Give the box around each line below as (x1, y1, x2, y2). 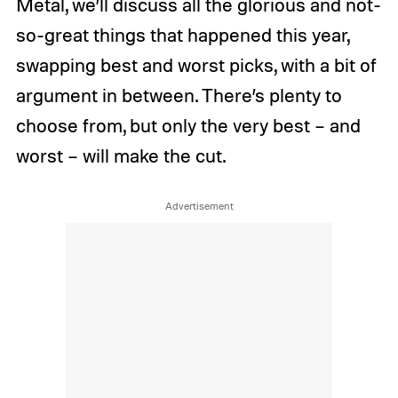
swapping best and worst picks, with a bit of (15, 52, 377, 76)
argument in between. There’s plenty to (15, 83, 342, 107)
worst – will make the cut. (15, 143, 226, 167)
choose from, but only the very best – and (15, 113, 361, 137)
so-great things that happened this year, (15, 22, 349, 46)
